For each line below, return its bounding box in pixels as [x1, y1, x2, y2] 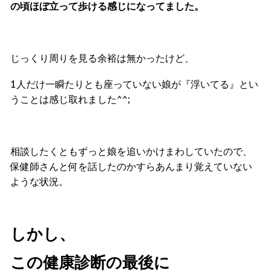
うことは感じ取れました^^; [10, 93, 130, 105]
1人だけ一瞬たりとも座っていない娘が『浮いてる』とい [10, 77, 258, 90]
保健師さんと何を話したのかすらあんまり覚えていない [10, 160, 252, 172]
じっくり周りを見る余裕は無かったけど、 [10, 51, 194, 64]
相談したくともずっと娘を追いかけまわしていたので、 [10, 145, 252, 157]
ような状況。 [10, 175, 68, 188]
